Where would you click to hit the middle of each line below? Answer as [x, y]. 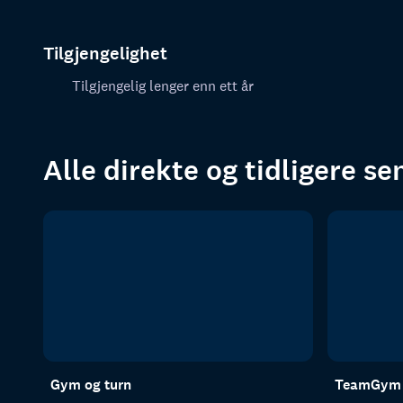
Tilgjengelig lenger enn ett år [163, 86]
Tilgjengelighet [105, 54]
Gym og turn [91, 385]
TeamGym [368, 385]
